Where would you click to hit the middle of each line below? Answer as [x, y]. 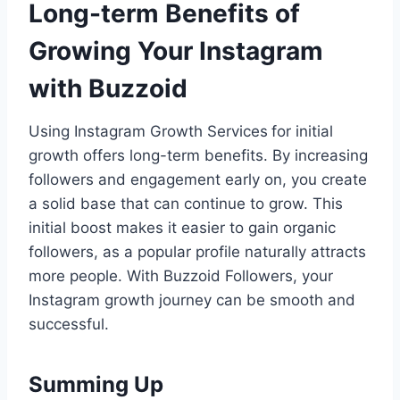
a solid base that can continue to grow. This [186, 203]
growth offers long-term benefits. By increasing [198, 155]
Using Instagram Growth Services [148, 131]
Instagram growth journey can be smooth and [192, 300]
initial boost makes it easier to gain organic [182, 227]
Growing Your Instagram [176, 50]
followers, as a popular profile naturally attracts [197, 251]
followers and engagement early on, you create [198, 179]
